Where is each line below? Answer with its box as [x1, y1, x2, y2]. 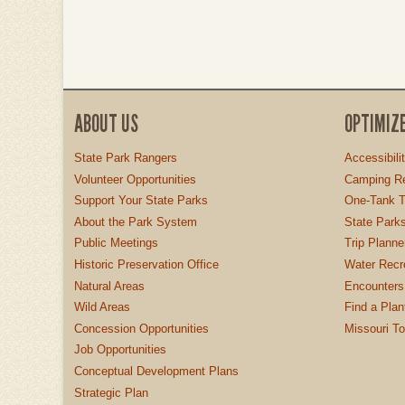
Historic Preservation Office [74, 258, 219, 272]
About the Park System [74, 214, 197, 229]
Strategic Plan [74, 385, 148, 400]
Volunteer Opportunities [74, 172, 196, 186]
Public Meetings [74, 236, 158, 250]
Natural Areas [74, 278, 145, 293]
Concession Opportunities [74, 321, 209, 335]
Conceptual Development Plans [74, 364, 239, 379]
